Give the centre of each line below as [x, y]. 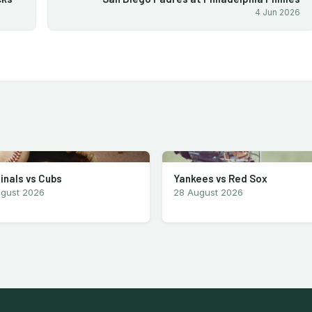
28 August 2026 [208, 192]
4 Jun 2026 [278, 12]
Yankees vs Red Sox [220, 178]
